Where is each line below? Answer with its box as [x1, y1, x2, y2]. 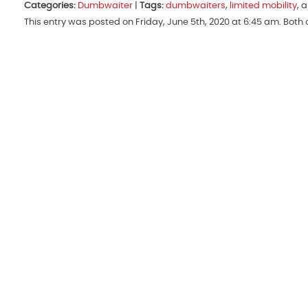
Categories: [24, 1, 76, 11]
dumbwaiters [166, 1, 225, 11]
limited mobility [230, 1, 297, 11]
